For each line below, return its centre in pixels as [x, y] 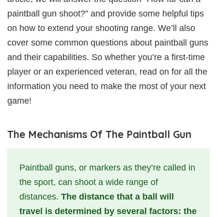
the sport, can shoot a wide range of [89, 182]
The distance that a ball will [117, 196]
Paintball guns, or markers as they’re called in [107, 167]
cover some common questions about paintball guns [108, 42]
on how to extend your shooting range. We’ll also [101, 28]
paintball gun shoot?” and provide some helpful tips [106, 13]
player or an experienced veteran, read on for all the [107, 71]
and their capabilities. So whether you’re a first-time [106, 57]
